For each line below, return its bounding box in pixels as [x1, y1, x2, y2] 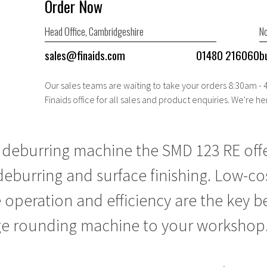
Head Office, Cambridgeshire [45, 24, 144, 39]
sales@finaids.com [45, 46, 126, 64]
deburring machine [1, 139, 132, 161]
